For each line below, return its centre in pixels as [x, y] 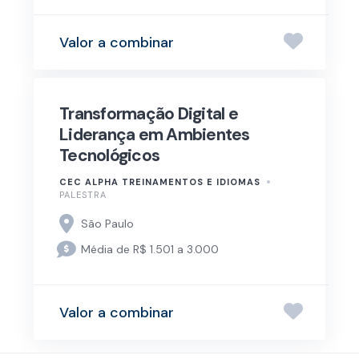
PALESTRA [83, 195]
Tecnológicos [109, 156]
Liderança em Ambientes [155, 135]
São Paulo [108, 223]
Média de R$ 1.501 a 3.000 [150, 249]
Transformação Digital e [149, 114]
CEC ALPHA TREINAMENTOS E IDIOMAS [160, 182]
